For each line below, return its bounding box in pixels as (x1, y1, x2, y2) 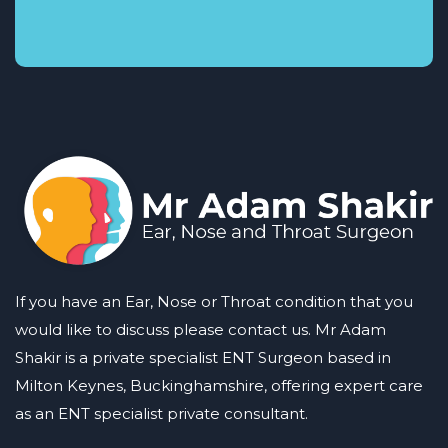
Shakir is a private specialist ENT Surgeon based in (15, 347, 391, 367)
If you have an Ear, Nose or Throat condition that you (15, 291, 413, 311)
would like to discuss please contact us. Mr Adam (15, 319, 386, 339)
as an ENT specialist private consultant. (15, 403, 308, 423)
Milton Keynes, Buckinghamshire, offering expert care (15, 375, 423, 395)
